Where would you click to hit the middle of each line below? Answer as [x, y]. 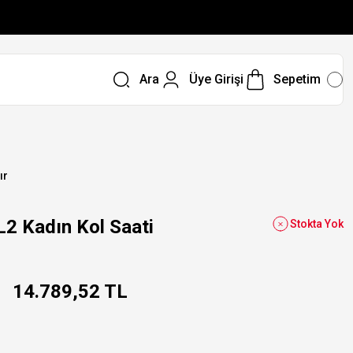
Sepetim [297, 79]
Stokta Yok [317, 224]
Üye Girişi [216, 79]
